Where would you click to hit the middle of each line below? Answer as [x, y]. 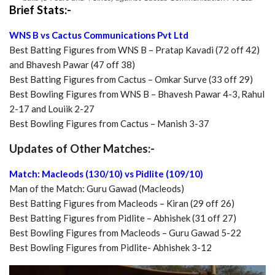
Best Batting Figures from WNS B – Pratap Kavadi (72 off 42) [134, 50]
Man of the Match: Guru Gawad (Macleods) [97, 189]
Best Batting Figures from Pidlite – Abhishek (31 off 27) [123, 218]
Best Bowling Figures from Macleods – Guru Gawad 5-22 [125, 233]
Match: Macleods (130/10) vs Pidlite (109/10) [106, 174]
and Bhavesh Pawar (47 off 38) [72, 65]
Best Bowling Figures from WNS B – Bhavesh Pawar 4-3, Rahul [137, 94]
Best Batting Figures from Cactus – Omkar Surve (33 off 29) [131, 79]
